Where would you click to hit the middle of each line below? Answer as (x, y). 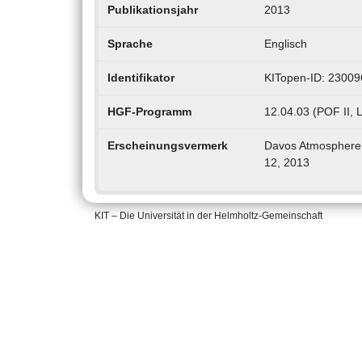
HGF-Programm (149, 112)
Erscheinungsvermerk (167, 146)
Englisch (285, 44)
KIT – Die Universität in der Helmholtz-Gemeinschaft (208, 216)
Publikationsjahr (152, 10)
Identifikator (141, 78)
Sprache (130, 44)
